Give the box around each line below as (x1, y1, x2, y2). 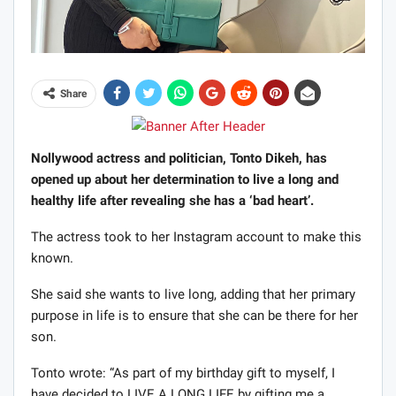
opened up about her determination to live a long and (31, 171, 339, 188)
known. (31, 250, 73, 267)
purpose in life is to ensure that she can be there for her (31, 308, 358, 324)
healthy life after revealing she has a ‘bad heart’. (31, 193, 317, 209)
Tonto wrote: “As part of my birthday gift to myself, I (31, 365, 335, 382)
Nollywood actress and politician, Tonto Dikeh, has (31, 150, 327, 167)
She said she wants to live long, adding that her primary (31, 286, 355, 303)
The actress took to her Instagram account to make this (31, 229, 362, 246)
